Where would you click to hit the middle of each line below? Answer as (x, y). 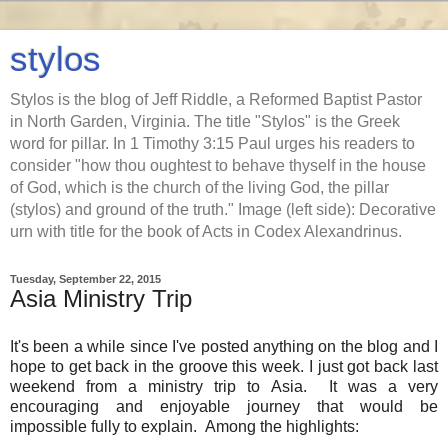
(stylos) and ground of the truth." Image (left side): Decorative (223, 209)
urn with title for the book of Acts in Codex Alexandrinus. (206, 231)
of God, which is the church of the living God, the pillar (199, 187)
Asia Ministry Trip (101, 298)
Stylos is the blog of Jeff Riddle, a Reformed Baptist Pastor (216, 99)
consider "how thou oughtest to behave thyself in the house (218, 165)
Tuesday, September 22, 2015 (85, 279)
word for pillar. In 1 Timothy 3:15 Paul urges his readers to (212, 143)
